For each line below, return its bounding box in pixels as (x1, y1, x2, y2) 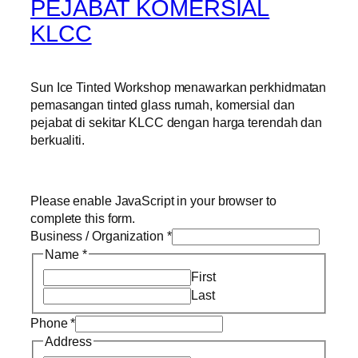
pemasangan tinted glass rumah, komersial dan (30, 97, 295, 112)
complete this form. (30, 211, 136, 226)
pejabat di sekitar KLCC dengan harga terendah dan (30, 114, 323, 129)
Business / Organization (30, 229, 167, 244)
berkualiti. (30, 132, 85, 147)
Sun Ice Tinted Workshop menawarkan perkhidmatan (30, 79, 327, 94)
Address (45, 334, 92, 349)
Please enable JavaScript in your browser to (30, 193, 276, 209)
